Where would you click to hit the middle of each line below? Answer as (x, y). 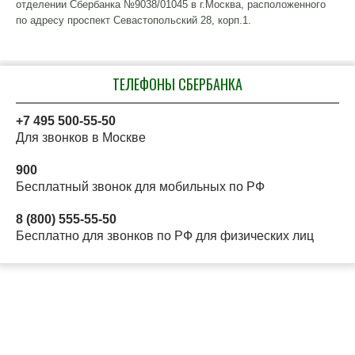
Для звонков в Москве (81, 137)
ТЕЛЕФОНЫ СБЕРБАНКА (177, 84)
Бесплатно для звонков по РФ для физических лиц (165, 236)
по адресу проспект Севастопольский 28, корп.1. (134, 20)
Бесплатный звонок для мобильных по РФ (140, 187)
